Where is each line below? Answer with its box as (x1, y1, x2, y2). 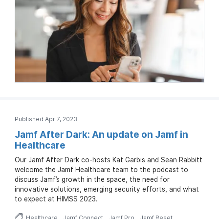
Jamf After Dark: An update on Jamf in (15, 129, 188, 140)
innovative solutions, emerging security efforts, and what (15, 185, 199, 193)
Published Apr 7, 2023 (15, 115, 77, 123)
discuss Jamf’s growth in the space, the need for (15, 175, 170, 183)
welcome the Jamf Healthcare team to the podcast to (15, 165, 188, 174)
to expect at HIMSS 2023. (15, 195, 97, 203)
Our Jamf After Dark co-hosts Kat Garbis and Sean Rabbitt (15, 155, 202, 164)
